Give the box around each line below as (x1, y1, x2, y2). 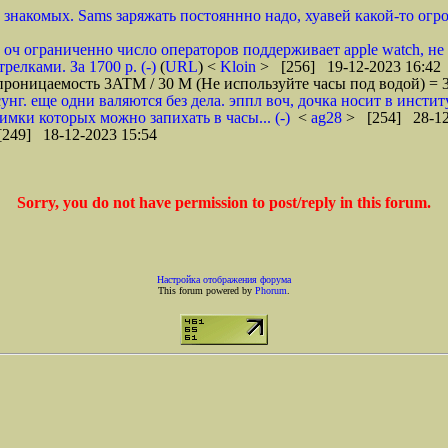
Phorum (255, 285, 287, 296)
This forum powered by (158, 285, 255, 296)
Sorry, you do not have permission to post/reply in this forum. (17, 194, 431, 211)
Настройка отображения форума (157, 274, 291, 285)
